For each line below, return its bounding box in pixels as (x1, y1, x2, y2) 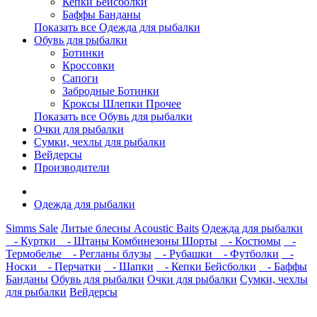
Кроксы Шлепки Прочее (62, 98, 181, 110)
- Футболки (215, 248, 279, 260)
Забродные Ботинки (62, 85, 159, 97)
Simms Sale (6, 222, 58, 234)
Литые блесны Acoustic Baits (61, 222, 199, 234)
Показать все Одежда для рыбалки (34, 21, 200, 33)
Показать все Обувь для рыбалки (34, 110, 192, 122)
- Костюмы (220, 235, 281, 247)
